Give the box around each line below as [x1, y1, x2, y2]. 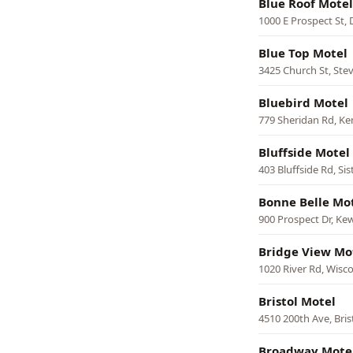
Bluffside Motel [258, 144, 350, 160]
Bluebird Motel [258, 95, 348, 110]
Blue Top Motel [258, 45, 347, 61]
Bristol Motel [258, 293, 336, 309]
